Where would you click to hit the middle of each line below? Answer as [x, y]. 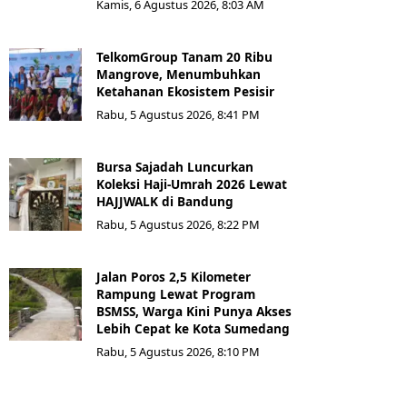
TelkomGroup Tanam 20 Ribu [184, 57]
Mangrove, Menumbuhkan [179, 74]
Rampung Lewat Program [176, 294]
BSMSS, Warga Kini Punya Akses [194, 312]
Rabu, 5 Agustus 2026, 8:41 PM [178, 115]
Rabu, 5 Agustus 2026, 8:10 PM [178, 352]
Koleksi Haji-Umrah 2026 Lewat [192, 184]
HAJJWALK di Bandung [165, 202]
